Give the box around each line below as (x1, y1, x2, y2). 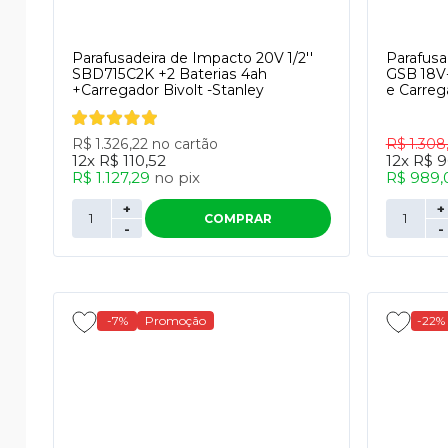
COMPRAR (204, 211, 273, 226)
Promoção (145, 313, 206, 328)
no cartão (152, 135, 218, 153)
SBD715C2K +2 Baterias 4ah (72, 65, 267, 83)
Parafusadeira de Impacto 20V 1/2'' (72, 49, 313, 67)
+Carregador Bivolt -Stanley (72, 81, 264, 99)
